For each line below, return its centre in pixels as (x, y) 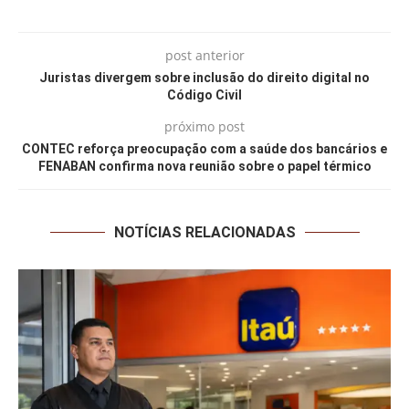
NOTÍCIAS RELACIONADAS (204, 233)
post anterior (204, 56)
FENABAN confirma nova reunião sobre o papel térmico (204, 167)
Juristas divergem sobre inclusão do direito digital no (204, 78)
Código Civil (204, 95)
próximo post (204, 127)
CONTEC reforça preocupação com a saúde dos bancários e (204, 149)
